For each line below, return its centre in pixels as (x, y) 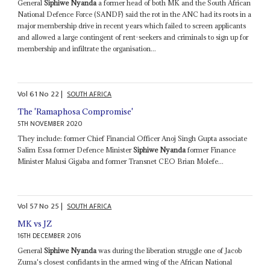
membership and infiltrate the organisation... (87, 49)
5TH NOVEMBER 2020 (50, 124)
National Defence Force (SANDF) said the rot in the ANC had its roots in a (135, 14)
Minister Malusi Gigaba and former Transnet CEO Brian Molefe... (121, 161)
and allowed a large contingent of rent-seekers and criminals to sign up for (133, 37)
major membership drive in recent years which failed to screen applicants (132, 26)
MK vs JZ (35, 224)
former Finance (211, 149)
